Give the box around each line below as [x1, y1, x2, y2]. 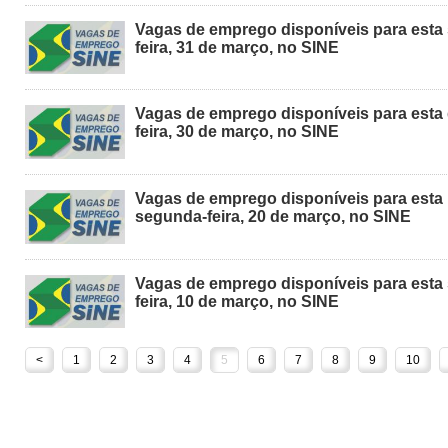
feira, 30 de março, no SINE [135, 123, 339, 141]
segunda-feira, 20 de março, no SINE [135, 208, 411, 225]
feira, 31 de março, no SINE [135, 38, 339, 56]
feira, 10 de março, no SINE [135, 292, 339, 310]
